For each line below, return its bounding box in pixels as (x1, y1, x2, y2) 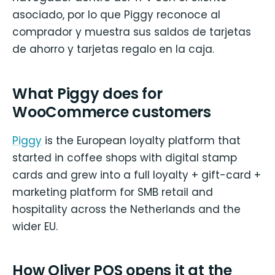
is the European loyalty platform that (42, 133, 241, 148)
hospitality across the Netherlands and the (12, 201, 241, 217)
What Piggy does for (12, 83, 163, 104)
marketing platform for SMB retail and (12, 184, 213, 199)
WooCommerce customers (12, 101, 211, 122)
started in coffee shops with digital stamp (12, 150, 237, 165)
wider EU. (12, 219, 58, 234)
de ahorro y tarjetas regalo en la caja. (12, 42, 214, 57)
